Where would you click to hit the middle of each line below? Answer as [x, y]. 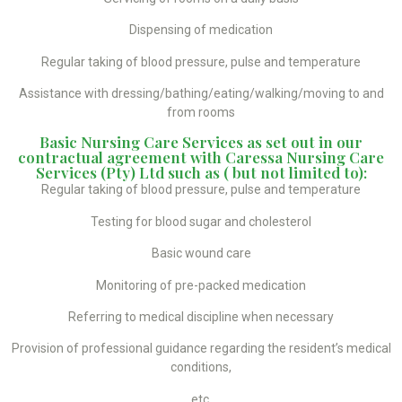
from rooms [201, 113]
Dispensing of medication [201, 30]
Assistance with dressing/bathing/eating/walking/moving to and [201, 94]
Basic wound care [201, 253]
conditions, [201, 367]
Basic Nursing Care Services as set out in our [201, 142]
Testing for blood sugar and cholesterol [201, 221]
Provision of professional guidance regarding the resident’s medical [201, 349]
